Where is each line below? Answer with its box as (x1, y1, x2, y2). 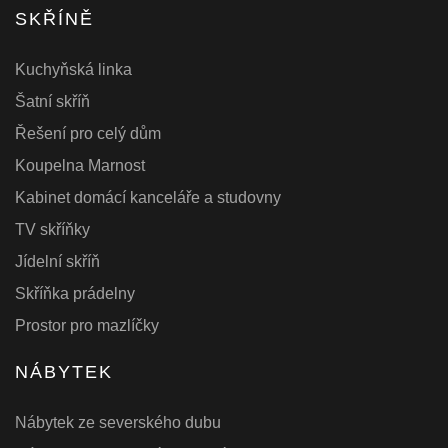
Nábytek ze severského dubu (15, 413, 221, 431)
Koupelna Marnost (15, 156, 145, 174)
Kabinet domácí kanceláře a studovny (15, 188, 281, 206)
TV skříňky (15, 220, 90, 238)
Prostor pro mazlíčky (15, 316, 159, 334)
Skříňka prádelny (15, 284, 135, 302)
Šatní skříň (15, 92, 90, 110)
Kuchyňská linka (15, 60, 132, 78)
